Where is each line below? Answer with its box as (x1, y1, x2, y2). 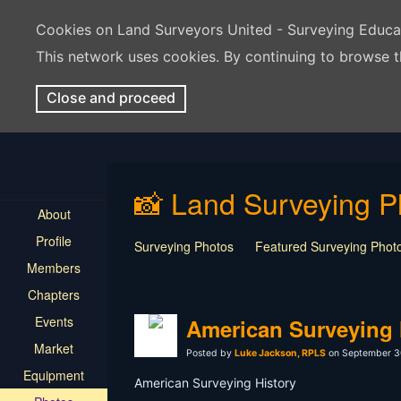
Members (27, 259, 81, 277)
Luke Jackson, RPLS (235, 347, 326, 359)
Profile (36, 232, 72, 250)
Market (34, 339, 73, 357)
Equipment (23, 366, 84, 384)
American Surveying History (134, 375, 296, 390)
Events (34, 312, 73, 330)
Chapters (28, 286, 80, 303)
